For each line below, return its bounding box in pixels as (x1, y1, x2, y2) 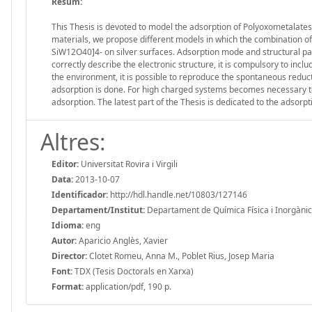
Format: (52, 280, 84, 292)
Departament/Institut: (52, 203, 145, 216)
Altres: (40, 126, 106, 157)
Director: (52, 249, 87, 262)
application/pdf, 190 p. (84, 280, 171, 292)
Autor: (52, 234, 77, 247)
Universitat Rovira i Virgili (79, 157, 178, 170)
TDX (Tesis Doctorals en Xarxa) (72, 265, 194, 277)
